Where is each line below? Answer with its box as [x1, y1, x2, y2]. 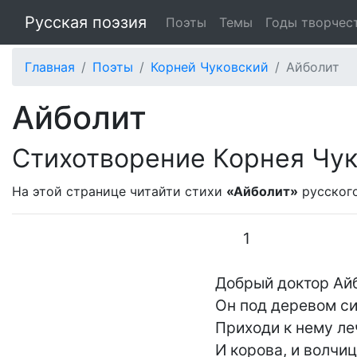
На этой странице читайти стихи [12, 183, 226, 199]
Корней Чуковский [151, 59, 269, 75]
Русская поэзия [25, 13, 147, 32]
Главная [25, 59, 75, 75]
